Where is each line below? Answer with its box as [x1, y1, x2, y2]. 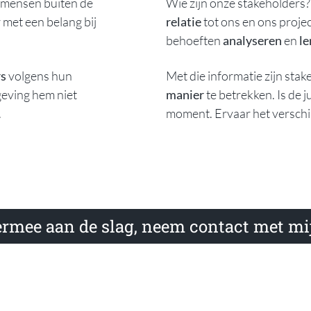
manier [166, 86, 204, 102]
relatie [166, 13, 201, 29]
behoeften [166, 32, 223, 48]
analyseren [223, 32, 282, 48]
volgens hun [6, 67, 72, 83]
